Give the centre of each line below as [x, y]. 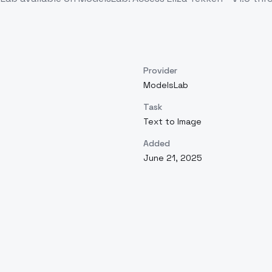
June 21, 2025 [173, 158]
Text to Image [172, 121]
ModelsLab [166, 85]
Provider [160, 70]
